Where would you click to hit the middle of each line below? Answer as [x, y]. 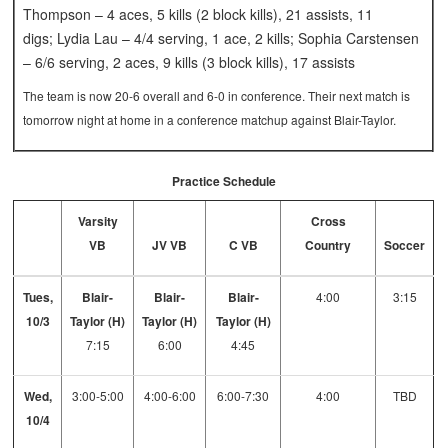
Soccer [405, 245]
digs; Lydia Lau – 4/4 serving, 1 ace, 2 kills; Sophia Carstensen [221, 38]
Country [328, 245]
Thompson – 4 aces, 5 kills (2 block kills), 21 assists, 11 [198, 14]
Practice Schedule [224, 181]
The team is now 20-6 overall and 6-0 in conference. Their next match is [217, 96]
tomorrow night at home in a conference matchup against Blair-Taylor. [210, 120]
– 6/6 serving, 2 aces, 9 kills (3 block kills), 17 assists [189, 62]
